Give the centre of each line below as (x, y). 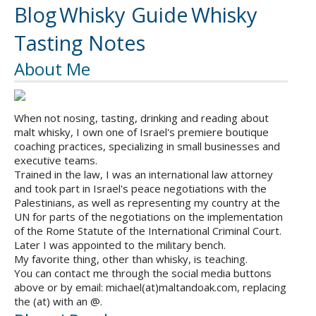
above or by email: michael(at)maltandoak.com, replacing (150, 287)
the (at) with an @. (58, 302)
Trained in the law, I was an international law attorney (144, 175)
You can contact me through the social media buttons (143, 273)
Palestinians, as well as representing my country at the (147, 203)
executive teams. (56, 160)
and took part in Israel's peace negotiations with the (140, 189)
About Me (52, 69)
